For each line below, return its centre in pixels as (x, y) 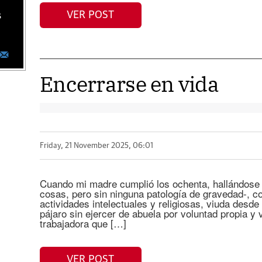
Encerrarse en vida (129, 84)
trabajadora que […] (83, 223)
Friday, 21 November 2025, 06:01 (96, 146)
